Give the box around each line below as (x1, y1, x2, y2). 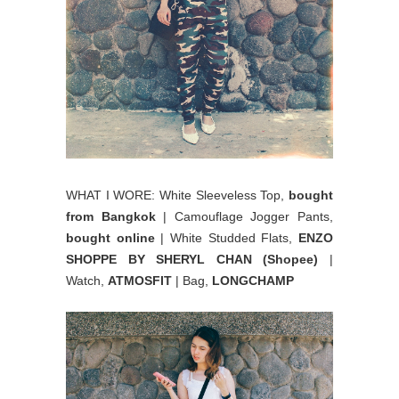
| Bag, (172, 273, 212, 288)
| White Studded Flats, (154, 230, 299, 245)
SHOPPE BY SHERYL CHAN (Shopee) (66, 251, 319, 266)
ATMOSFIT (108, 273, 172, 288)
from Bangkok (66, 208, 156, 224)
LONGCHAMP (212, 273, 294, 288)
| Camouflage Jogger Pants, (155, 208, 334, 224)
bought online (66, 230, 155, 245)
